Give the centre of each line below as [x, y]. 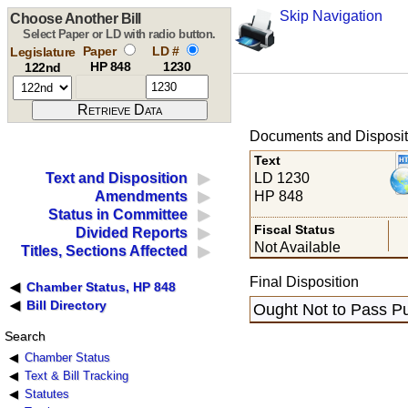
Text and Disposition [117, 178]
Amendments [142, 197]
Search [25, 337]
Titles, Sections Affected [105, 251]
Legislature [43, 52]
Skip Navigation [331, 16]
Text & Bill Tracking [76, 376]
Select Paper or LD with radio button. [119, 34]
